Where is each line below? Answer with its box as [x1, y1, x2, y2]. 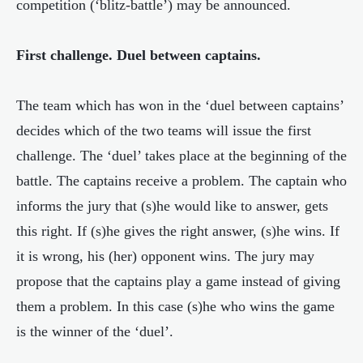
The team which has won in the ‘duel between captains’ [16, 97, 344, 113]
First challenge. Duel [16, 47, 146, 63]
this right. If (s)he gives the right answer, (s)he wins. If [16, 223, 340, 239]
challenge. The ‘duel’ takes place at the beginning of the [16, 147, 347, 164]
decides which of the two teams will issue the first [16, 122, 311, 139]
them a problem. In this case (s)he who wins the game [16, 298, 335, 314]
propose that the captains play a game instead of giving [16, 273, 340, 289]
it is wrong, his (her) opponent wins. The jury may [16, 248, 314, 264]
